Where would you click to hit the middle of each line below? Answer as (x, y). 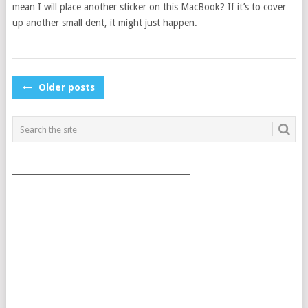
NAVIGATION (64, 109)
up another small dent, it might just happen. (104, 23)
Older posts (65, 88)
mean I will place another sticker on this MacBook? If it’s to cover (149, 7)
